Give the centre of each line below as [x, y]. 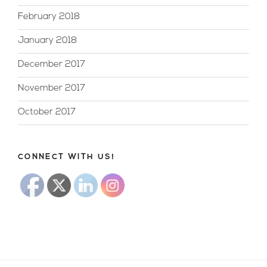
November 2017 [52, 89]
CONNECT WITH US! [67, 157]
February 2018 [49, 17]
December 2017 [52, 65]
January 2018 [47, 41]
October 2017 [47, 113]
